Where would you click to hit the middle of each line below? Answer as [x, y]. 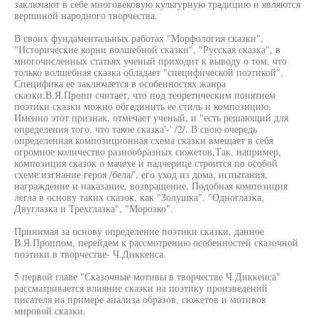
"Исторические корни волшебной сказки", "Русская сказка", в [147, 49]
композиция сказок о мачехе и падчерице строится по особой [146, 163]
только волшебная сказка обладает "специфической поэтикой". [149, 72]
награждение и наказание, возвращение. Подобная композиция [151, 186]
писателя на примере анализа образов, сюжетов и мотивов [140, 299]
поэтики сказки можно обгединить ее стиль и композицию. [143, 106]
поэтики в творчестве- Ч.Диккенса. [90, 254]
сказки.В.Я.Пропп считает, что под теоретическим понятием [145, 95]
